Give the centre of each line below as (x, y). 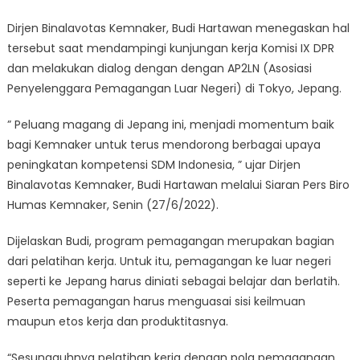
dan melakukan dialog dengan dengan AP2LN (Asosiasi (159, 68)
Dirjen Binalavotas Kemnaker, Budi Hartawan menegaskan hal (178, 28)
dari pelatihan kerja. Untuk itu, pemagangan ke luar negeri (169, 261)
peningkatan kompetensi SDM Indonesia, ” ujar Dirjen (153, 165)
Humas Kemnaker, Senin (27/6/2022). (112, 205)
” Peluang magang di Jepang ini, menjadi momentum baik (170, 125)
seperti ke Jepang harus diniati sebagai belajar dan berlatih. (173, 281)
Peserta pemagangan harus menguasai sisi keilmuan (156, 301)
